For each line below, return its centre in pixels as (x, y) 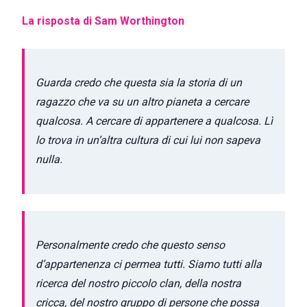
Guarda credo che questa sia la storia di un (139, 82)
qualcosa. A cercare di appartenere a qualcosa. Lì (154, 121)
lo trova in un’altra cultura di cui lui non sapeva (148, 140)
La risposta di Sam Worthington (103, 21)
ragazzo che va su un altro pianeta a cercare (142, 101)
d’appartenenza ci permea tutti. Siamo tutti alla (149, 265)
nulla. (49, 159)
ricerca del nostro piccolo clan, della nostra (138, 284)
